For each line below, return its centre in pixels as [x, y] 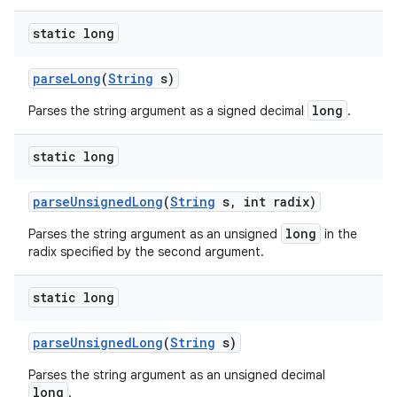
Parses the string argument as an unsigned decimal [177, 375]
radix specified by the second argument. [146, 252]
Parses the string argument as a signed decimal [168, 111]
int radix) [276, 202]
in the [339, 234]
